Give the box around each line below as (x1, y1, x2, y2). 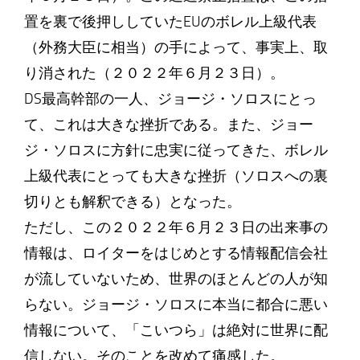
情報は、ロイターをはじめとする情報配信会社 (23, 244, 328, 262)
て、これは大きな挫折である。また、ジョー (23, 116, 313, 133)
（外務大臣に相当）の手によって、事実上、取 (23, 39, 328, 56)
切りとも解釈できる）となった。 (23, 193, 241, 211)
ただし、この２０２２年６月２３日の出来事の (23, 219, 328, 236)
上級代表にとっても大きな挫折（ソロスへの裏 (23, 167, 328, 185)
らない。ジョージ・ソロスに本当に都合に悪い (23, 296, 328, 313)
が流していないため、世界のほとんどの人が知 (23, 270, 328, 288)
